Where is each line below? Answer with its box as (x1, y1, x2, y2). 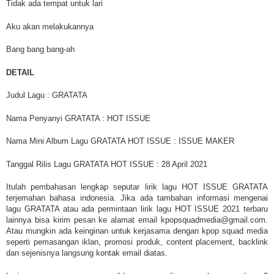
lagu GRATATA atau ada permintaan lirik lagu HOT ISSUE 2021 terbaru (6, 204, 268, 214)
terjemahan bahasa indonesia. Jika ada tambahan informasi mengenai (6, 193, 268, 203)
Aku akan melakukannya (6, 21, 94, 31)
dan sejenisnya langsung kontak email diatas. (6, 248, 168, 258)
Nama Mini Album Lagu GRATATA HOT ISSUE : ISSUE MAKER (6, 136, 234, 146)
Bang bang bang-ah (6, 45, 75, 54)
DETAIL (6, 67, 34, 77)
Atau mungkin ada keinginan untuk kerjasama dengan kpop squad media (6, 226, 268, 236)
